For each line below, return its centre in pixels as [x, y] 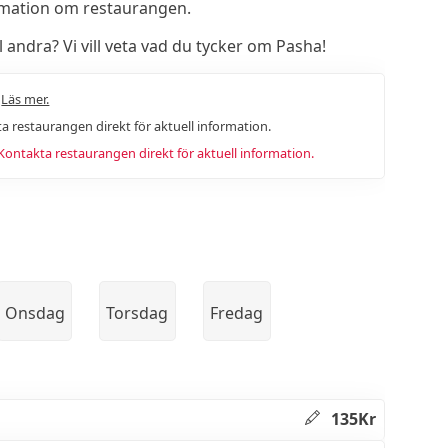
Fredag [237, 312]
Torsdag [137, 312]
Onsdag [34, 312]
